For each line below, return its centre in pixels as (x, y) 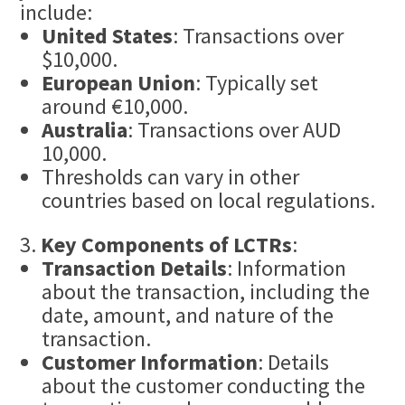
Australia (85, 130)
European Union (119, 83)
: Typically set (257, 83)
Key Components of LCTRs (167, 245)
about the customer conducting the (204, 386)
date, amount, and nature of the (188, 316)
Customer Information (150, 363)
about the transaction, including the (206, 292)
